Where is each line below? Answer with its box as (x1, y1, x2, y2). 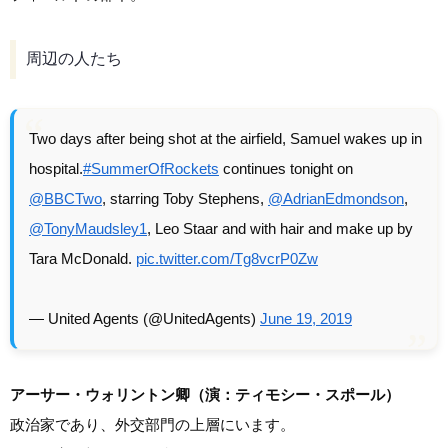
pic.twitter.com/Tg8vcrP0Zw (136, 249, 318, 267)
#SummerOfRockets (83, 159, 219, 177)
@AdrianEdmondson (268, 189, 404, 207)
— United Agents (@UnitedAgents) (29, 309, 260, 327)
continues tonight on (219, 159, 353, 177)
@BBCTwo (29, 189, 102, 207)
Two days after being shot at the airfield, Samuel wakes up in (29, 129, 422, 147)
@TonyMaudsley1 (29, 219, 147, 237)
